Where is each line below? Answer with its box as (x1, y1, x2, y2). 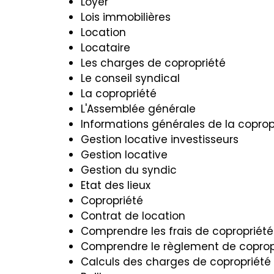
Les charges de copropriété (81, 56, 226, 70)
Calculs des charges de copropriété (81, 254, 271, 269)
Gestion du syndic (81, 163, 177, 177)
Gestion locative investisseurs (81, 132, 239, 147)
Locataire (81, 40, 130, 55)
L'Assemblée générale (81, 102, 196, 116)
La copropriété (81, 86, 157, 101)
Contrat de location (81, 209, 185, 223)
